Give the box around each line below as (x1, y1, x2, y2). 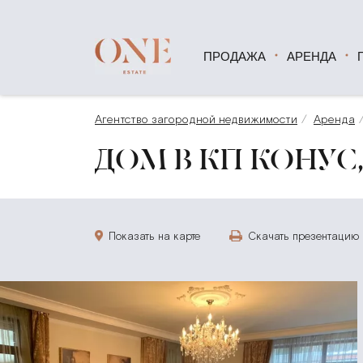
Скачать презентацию (248, 229, 359, 242)
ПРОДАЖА (211, 49, 266, 63)
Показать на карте (109, 229, 201, 242)
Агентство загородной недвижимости (95, 113, 297, 126)
